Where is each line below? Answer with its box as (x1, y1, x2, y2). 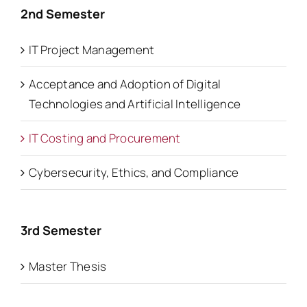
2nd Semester (21, 5, 105, 23)
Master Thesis (29, 258, 107, 275)
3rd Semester (21, 222, 101, 239)
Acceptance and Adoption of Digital (29, 76, 221, 93)
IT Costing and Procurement (29, 130, 181, 147)
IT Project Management (29, 42, 155, 58)
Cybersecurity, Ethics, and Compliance (29, 164, 239, 181)
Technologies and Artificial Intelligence (29, 96, 241, 112)
